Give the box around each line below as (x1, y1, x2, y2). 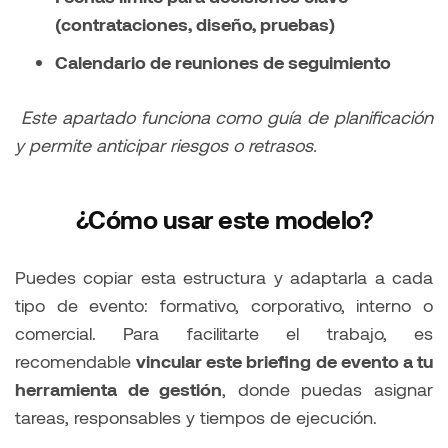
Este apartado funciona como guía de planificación (20, 106, 434, 129)
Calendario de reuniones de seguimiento (55, 51, 391, 74)
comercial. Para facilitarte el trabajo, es (15, 322, 433, 345)
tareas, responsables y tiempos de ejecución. (15, 406, 377, 429)
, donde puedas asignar (222, 378, 434, 401)
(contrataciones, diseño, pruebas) (55, 13, 335, 36)
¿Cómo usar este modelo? (75, 204, 373, 235)
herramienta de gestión (15, 378, 223, 401)
